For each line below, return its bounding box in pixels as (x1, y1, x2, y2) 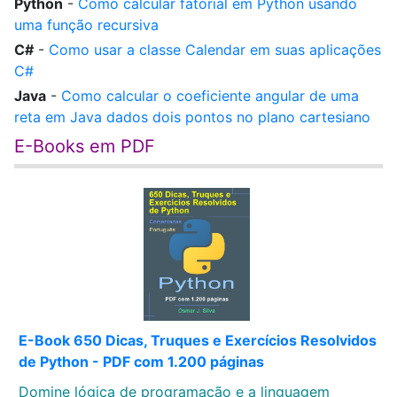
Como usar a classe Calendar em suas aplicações (49, 41, 381, 58)
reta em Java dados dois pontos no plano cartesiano (14, 108, 370, 126)
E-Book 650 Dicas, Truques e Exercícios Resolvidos (19, 331, 377, 349)
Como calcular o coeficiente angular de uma (61, 87, 359, 105)
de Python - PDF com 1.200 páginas (19, 353, 264, 370)
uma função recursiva (14, 16, 159, 34)
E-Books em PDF (14, 136, 155, 157)
